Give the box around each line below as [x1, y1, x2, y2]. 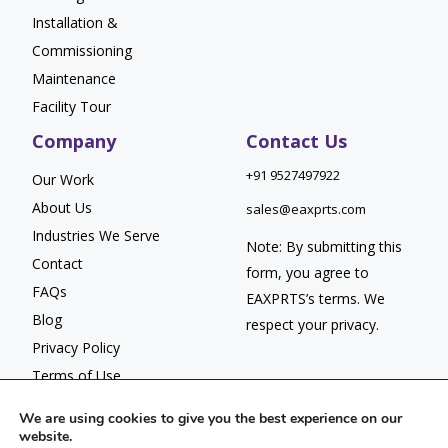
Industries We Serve [32, 225, 160, 245]
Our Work [32, 169, 94, 189]
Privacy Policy [32, 337, 120, 357]
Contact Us [246, 128, 347, 153]
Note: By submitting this [246, 236, 402, 256]
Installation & [32, 12, 118, 32]
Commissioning [32, 40, 132, 60]
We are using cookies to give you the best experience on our [19, 409, 402, 428]
